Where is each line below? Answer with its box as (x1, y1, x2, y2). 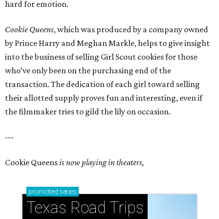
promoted (28, 187, 58, 196)
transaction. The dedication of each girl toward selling (5, 79, 200, 89)
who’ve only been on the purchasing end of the (5, 65, 171, 75)
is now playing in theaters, (59, 157, 144, 167)
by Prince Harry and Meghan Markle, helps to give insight (5, 38, 210, 48)
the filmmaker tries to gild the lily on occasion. (5, 106, 171, 116)
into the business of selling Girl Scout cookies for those (5, 51, 197, 62)
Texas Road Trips (26, 197, 144, 217)
